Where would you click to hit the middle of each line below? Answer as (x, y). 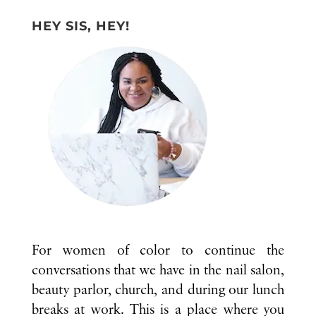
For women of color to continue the (158, 251)
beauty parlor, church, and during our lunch (158, 291)
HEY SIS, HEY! (80, 26)
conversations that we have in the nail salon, (158, 271)
